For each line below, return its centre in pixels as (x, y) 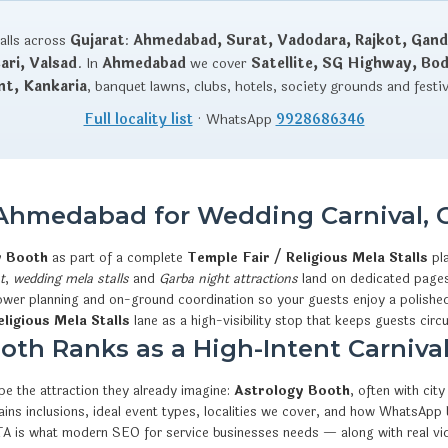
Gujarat (97, 40)
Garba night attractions (228, 278)
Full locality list (138, 119)
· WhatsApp (234, 119)
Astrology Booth (292, 390)
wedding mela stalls (71, 278)
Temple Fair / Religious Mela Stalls (307, 257)
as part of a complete (117, 257)
